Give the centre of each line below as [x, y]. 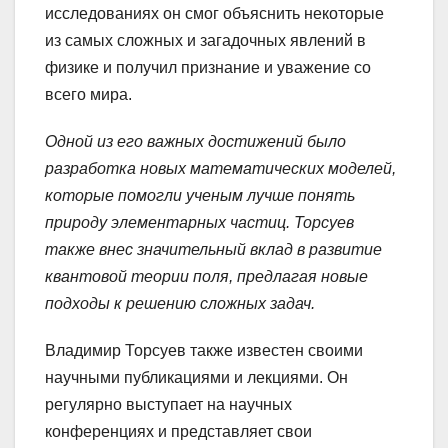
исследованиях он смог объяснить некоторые [214, 14]
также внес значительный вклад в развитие [213, 250]
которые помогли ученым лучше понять [200, 196]
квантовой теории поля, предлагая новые [206, 277]
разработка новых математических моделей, [220, 169]
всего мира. [88, 95]
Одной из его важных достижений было [195, 142]
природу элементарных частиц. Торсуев [199, 223]
